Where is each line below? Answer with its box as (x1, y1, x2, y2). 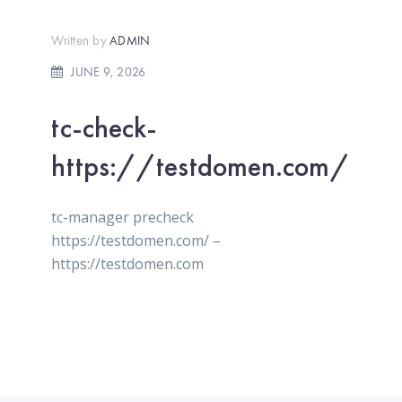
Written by (51, 31, 107, 49)
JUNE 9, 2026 (71, 64, 146, 80)
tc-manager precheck (51, 207, 195, 227)
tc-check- (51, 109, 158, 146)
